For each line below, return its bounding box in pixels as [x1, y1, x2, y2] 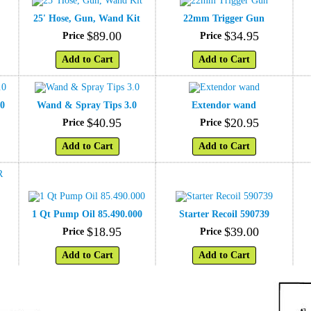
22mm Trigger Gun [183, 12, 265, 24]
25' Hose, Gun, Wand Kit [33, 12, 141, 24]
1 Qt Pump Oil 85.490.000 [31, 208, 142, 219]
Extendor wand [192, 99, 257, 110]
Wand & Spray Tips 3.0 [37, 99, 137, 110]
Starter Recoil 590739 [178, 208, 269, 219]
